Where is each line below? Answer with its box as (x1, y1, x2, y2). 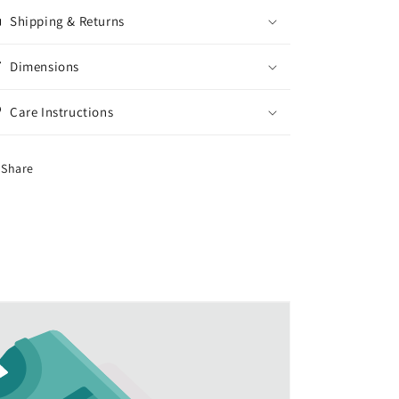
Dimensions (10, 58, 79, 75)
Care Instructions (10, 103, 114, 120)
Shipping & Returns (10, 12, 125, 29)
